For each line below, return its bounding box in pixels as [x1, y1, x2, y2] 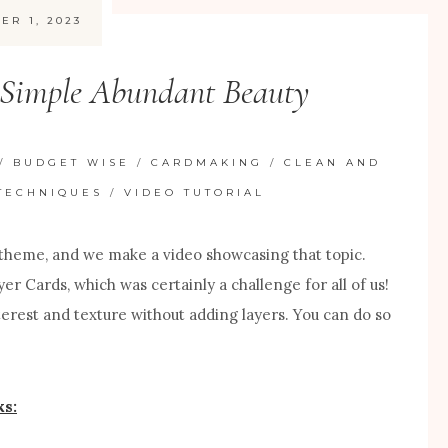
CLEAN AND [284, 155, 382, 169]
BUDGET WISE [13, 155, 131, 169]
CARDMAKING [151, 155, 264, 169]
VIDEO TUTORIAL [124, 185, 266, 199]
